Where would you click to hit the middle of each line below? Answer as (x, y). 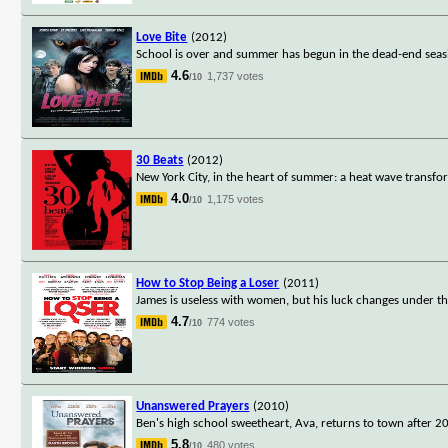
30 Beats (160, 160)
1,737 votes (236, 75)
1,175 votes (236, 198)
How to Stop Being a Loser (208, 283)
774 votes (231, 321)
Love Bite (162, 37)
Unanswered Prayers (193, 406)
